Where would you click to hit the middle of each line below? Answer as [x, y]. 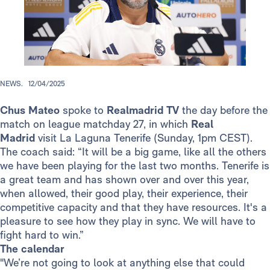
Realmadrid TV [143, 110]
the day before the [223, 110]
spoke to [83, 110]
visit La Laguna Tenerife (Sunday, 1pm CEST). [144, 138]
